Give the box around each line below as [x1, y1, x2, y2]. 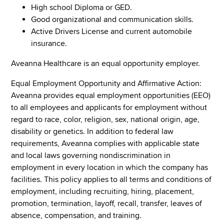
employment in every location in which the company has [11, 162, 208, 172]
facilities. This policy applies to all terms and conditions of [11, 174, 212, 184]
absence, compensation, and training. [11, 210, 142, 220]
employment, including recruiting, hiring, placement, [11, 186, 194, 196]
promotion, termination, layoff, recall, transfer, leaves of [11, 198, 202, 208]
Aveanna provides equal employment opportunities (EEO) [11, 90, 211, 100]
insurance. [31, 38, 67, 48]
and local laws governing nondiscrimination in [11, 150, 171, 160]
